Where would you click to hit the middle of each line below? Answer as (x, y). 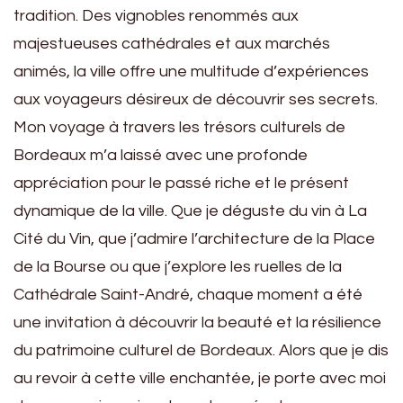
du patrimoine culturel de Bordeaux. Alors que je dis (201, 350)
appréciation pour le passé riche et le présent (181, 183)
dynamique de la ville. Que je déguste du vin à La (190, 210)
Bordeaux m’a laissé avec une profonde (161, 155)
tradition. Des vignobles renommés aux (156, 15)
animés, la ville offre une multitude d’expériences (191, 71)
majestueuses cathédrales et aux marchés (172, 43)
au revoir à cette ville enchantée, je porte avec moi (200, 378)
